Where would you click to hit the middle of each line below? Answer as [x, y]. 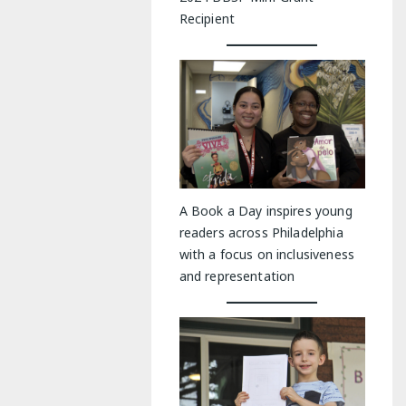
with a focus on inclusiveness [266, 254]
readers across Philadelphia [261, 232]
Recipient [207, 18]
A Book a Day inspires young [266, 210]
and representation [237, 275]
